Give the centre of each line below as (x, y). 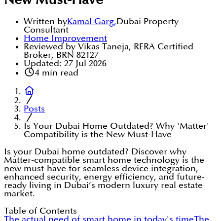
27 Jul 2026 (85, 64)
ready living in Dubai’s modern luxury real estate (103, 185)
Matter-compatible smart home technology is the (104, 160)
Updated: (43, 64)
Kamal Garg (91, 22)
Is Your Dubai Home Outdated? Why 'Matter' (116, 126)
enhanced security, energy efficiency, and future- (104, 177)
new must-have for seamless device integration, (101, 169)
